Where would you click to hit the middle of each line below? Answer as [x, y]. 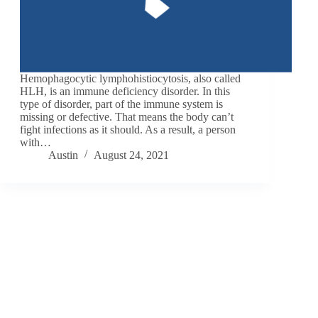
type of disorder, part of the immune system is [121, 104]
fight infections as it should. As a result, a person [127, 129]
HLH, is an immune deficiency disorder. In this [125, 91]
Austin [63, 155]
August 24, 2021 [131, 155]
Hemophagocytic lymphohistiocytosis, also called [130, 78]
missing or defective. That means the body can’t [126, 116]
